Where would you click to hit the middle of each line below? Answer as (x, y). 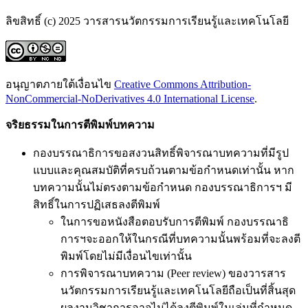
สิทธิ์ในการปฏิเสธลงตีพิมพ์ (97, 205)
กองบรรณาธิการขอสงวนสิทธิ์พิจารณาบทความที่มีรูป (161, 153)
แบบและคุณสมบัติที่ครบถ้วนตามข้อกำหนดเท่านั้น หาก (164, 170)
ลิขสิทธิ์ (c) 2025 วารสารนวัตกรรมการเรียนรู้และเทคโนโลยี (147, 21)
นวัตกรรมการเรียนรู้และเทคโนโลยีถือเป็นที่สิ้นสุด (178, 291)
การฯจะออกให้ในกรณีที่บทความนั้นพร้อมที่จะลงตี (180, 239)
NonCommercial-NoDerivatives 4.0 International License (130, 99)
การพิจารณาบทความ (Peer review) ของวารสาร (173, 274)
